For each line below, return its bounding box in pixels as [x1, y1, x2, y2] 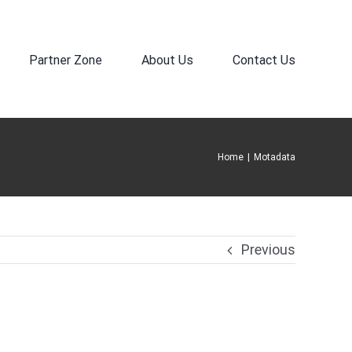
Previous [241, 241, 295, 258]
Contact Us [233, 52, 295, 68]
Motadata [254, 152, 295, 163]
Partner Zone [29, 52, 102, 68]
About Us [141, 52, 193, 68]
